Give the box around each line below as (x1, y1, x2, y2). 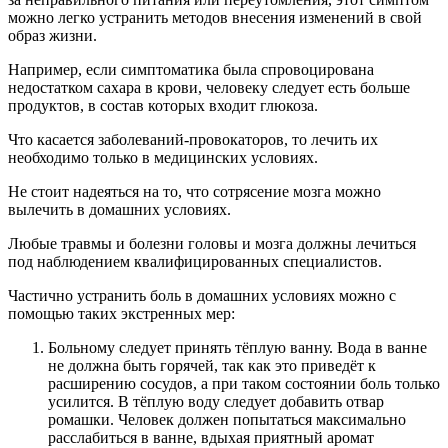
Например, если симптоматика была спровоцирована (8, 61, 374, 79)
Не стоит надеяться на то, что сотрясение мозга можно (8, 183, 381, 201)
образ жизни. (8, 27, 97, 45)
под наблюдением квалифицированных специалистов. (8, 253, 382, 271)
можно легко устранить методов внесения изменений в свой (8, 9, 422, 27)
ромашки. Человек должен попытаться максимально (48, 411, 406, 429)
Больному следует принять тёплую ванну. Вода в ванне (48, 339, 427, 357)
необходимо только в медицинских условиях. (8, 149, 318, 167)
